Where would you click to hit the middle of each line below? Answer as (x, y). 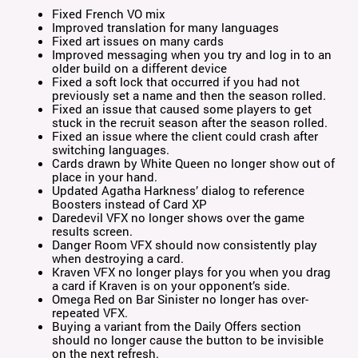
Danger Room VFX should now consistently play (185, 245)
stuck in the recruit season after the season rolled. (190, 123)
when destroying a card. (118, 259)
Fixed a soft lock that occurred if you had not (176, 82)
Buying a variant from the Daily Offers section (177, 326)
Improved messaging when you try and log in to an (192, 55)
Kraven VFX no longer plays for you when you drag (192, 272)
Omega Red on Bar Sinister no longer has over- (181, 299)
